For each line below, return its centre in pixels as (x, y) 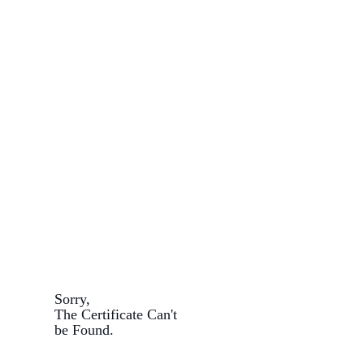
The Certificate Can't (116, 314)
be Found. (84, 330)
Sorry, (73, 299)
